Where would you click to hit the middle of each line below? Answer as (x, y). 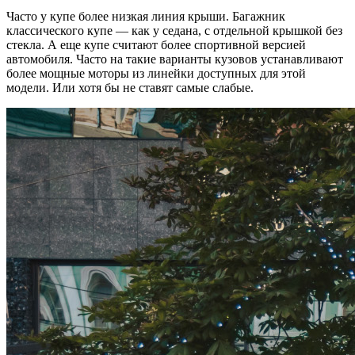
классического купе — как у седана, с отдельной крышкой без (174, 31)
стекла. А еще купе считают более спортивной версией (156, 45)
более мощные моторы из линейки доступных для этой (156, 74)
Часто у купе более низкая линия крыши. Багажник (146, 17)
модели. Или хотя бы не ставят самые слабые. (130, 88)
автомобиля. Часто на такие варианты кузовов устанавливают (175, 59)
